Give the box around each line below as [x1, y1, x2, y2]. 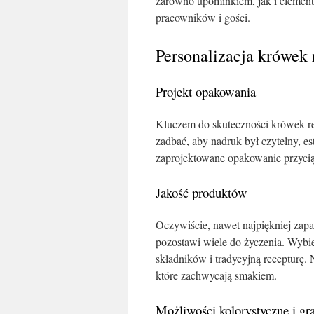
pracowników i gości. [156, 10, 250, 25]
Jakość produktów [156, 184, 247, 201]
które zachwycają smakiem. [156, 268, 277, 282]
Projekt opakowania [156, 83, 256, 100]
